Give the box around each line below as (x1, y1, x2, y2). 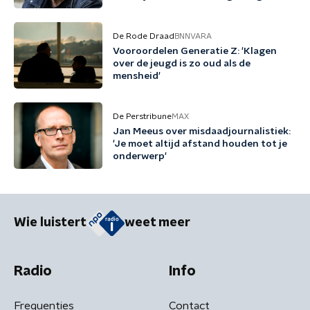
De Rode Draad (113, 32, 174, 40)
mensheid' (113, 71, 161, 81)
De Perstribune (113, 112, 172, 120)
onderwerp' (113, 152, 167, 161)
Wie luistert (14, 217, 86, 230)
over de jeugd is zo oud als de (113, 59, 250, 69)
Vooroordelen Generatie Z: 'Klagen (113, 46, 277, 56)
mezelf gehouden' (113, 3, 198, 13)
